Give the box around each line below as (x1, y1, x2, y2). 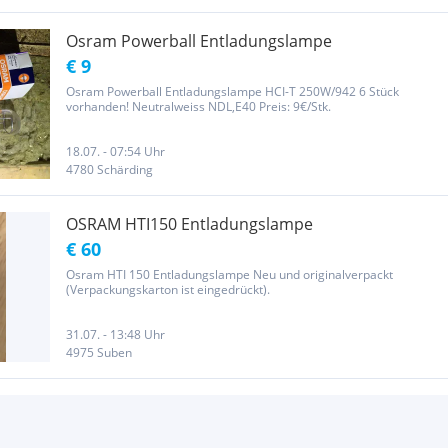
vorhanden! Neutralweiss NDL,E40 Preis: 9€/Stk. (66, 98, 331, 115)
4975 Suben (66, 344, 132, 361)
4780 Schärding (66, 161, 153, 178)
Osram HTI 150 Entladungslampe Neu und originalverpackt (66, 266, 393, 283)
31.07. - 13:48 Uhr (66, 326, 165, 343)
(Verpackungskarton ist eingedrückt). (66, 281, 270, 298)
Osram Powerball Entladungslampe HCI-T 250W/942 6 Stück (66, 83, 399, 100)
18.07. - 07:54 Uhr (66, 143, 165, 160)
